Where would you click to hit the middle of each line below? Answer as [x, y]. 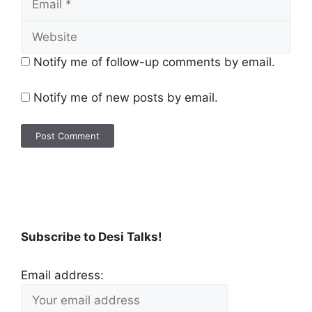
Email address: [62, 275]
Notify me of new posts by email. [126, 97]
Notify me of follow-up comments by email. [154, 62]
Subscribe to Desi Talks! [92, 236]
